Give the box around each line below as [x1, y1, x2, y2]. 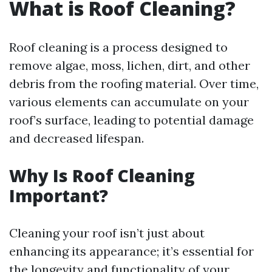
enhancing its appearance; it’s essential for [9, 243, 254, 259]
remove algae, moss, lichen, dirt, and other [9, 58, 250, 73]
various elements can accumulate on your [9, 94, 249, 109]
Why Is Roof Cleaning [9, 164, 195, 187]
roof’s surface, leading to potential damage [9, 112, 254, 127]
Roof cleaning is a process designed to [9, 39, 228, 55]
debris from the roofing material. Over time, [9, 76, 259, 91]
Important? [9, 184, 108, 207]
